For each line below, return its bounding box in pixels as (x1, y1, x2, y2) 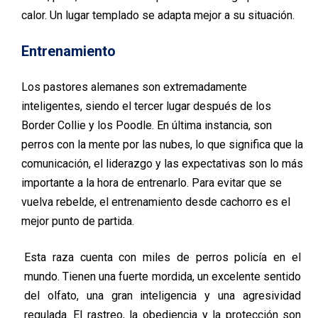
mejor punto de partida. (21, 214, 134, 229)
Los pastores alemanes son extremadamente (21, 80, 247, 94)
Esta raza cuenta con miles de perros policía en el (23, 251, 302, 265)
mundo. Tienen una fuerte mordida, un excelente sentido (23, 270, 302, 284)
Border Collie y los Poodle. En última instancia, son (21, 119, 272, 133)
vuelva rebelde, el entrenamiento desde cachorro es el (21, 195, 290, 209)
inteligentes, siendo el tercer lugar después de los (21, 99, 271, 114)
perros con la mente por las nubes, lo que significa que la (21, 138, 303, 152)
